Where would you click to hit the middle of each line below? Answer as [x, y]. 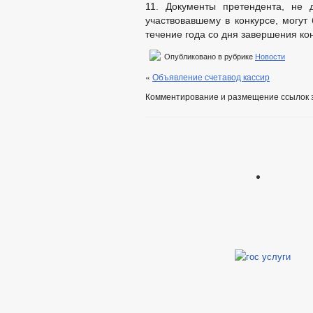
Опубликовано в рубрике [209, 57]
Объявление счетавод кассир [211, 77]
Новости [270, 57]
